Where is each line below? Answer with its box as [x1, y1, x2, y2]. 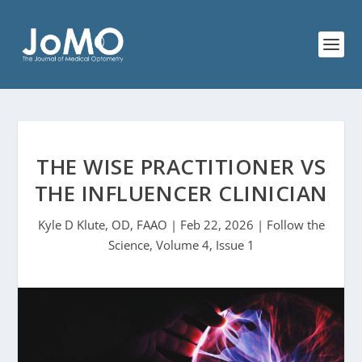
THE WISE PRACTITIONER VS [36, 152, 326, 181]
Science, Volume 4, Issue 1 [107, 237, 255, 253]
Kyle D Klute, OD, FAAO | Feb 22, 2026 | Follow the [37, 217, 325, 233]
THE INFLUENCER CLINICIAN [34, 179, 328, 208]
